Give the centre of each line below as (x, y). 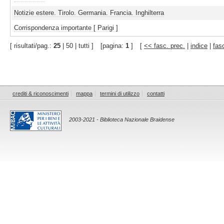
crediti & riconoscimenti (40, 94)
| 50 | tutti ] (77, 46)
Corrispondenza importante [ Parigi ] (66, 28)
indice (199, 46)
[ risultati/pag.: (32, 46)
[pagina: (113, 46)
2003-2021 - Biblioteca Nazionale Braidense (122, 120)
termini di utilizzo (120, 94)
